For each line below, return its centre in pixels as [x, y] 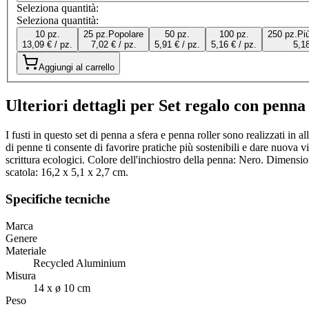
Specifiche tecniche [58, 199]
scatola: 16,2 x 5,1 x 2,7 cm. [67, 172]
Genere [21, 238]
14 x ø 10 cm [62, 288]
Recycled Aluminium [79, 263]
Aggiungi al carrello [77, 68]
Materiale [26, 250]
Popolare [126, 34]
